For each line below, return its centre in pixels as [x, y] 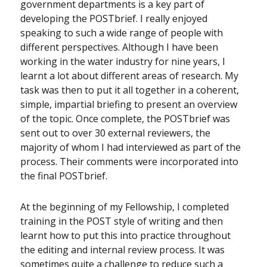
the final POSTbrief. [64, 176]
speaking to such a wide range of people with [122, 33]
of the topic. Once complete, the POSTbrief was [125, 119]
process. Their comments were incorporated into [130, 162]
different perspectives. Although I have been [119, 47]
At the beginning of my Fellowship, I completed [125, 207]
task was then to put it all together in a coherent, [130, 90]
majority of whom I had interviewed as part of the [131, 148]
